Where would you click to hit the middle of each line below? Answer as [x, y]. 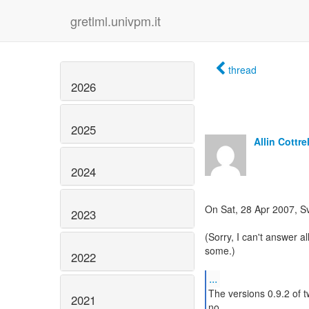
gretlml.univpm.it [116, 21]
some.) [220, 250]
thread [242, 70]
